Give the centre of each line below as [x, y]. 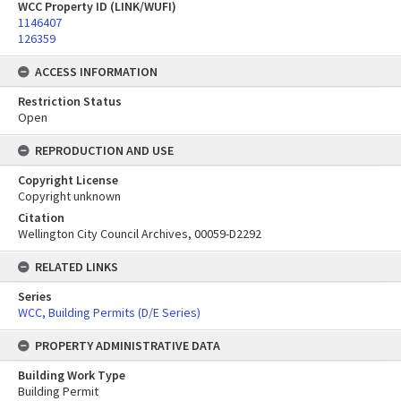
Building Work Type [72, 375]
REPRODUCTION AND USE [104, 150]
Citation [41, 218]
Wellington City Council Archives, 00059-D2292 [140, 234]
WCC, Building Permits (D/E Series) [109, 312]
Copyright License [68, 180]
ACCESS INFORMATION [96, 72]
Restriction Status [70, 101]
